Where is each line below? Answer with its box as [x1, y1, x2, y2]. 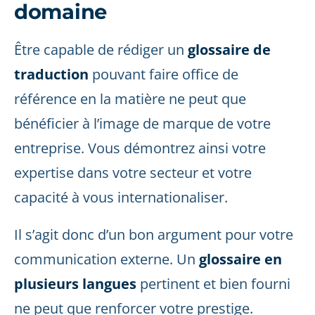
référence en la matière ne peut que [14, 89, 246, 108]
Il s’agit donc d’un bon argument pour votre [14, 225, 293, 244]
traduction [14, 65, 89, 84]
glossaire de [188, 40, 271, 59]
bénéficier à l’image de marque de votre [14, 114, 271, 133]
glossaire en [199, 250, 282, 269]
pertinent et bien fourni [136, 274, 290, 293]
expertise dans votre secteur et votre [14, 163, 252, 182]
